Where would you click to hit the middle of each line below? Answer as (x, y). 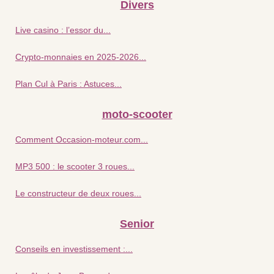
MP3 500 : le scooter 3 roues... (75, 166)
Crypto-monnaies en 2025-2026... (81, 57)
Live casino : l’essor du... (63, 30)
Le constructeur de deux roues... (78, 193)
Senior (137, 224)
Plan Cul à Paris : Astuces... (68, 83)
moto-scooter (137, 114)
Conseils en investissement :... (74, 249)
